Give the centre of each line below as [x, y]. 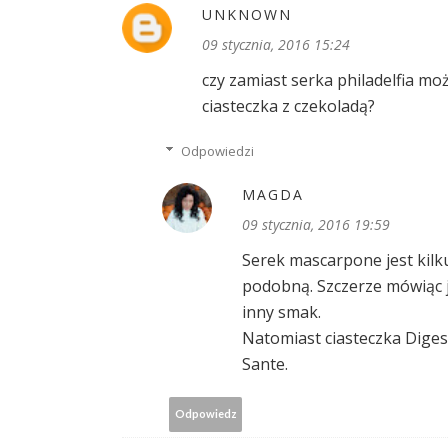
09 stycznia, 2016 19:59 [316, 224]
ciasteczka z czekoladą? [288, 105]
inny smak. [281, 311]
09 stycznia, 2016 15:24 [276, 44]
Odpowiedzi [217, 150]
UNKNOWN [247, 14]
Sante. [265, 363]
